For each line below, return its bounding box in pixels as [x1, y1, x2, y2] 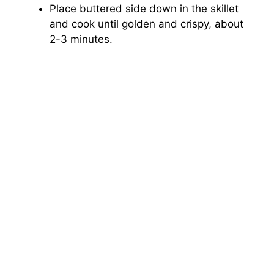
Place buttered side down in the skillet [50, 2, 239, 15]
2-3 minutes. [50, 33, 113, 46]
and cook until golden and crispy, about [50, 18, 243, 31]
